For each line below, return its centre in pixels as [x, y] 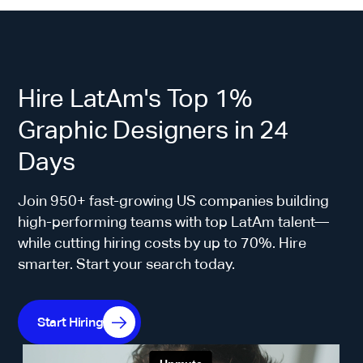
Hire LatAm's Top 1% [135, 98]
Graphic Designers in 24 [154, 129]
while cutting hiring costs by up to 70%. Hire [162, 243]
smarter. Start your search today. [127, 264]
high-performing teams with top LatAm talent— [174, 222]
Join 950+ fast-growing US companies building [174, 201]
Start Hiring [70, 322]
